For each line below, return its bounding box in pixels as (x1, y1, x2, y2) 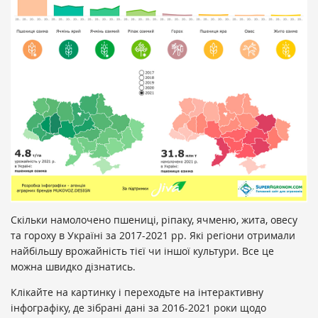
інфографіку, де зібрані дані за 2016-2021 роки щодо (11, 301, 266, 314)
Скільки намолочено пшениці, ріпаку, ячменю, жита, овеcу (11, 213, 297, 226)
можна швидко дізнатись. (11, 260, 138, 273)
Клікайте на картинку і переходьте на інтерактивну (11, 285, 263, 299)
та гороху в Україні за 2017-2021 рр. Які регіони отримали (11, 229, 295, 242)
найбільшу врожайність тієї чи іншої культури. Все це (11, 244, 274, 258)
